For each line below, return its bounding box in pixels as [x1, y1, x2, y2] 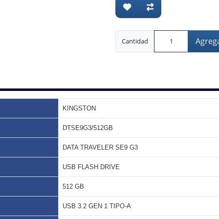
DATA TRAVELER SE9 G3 [63, 144, 138, 151]
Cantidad [122, 37, 148, 45]
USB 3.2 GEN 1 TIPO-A [63, 202, 131, 210]
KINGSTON [63, 105, 96, 112]
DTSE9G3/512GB [63, 124, 113, 131]
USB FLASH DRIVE [63, 163, 120, 171]
